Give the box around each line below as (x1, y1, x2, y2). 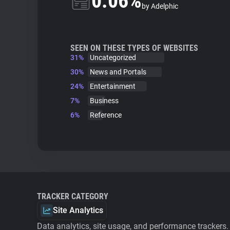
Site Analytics (53, 205, 103, 215)
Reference (90, 111, 122, 119)
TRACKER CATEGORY (37, 191, 108, 201)
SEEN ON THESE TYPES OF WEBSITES (70, 43, 198, 53)
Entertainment (90, 82, 136, 90)
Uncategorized (90, 53, 136, 62)
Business (90, 97, 119, 105)
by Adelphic (142, 2, 178, 10)
